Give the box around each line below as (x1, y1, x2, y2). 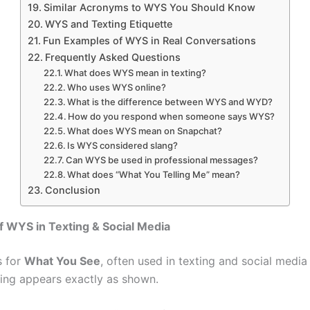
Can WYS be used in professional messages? (66, 154, 259, 165)
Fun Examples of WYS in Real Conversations (42, 34, 256, 46)
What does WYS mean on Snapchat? (67, 125, 223, 136)
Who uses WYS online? (67, 81, 167, 93)
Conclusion (44, 183, 100, 196)
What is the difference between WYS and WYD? (67, 95, 273, 107)
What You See (24, 253, 100, 268)
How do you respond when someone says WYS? (68, 110, 275, 122)
